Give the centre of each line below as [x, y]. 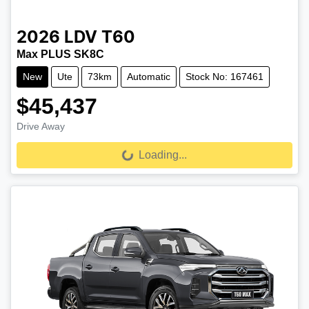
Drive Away [41, 126]
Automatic [149, 76]
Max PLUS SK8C [60, 54]
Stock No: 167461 [225, 76]
